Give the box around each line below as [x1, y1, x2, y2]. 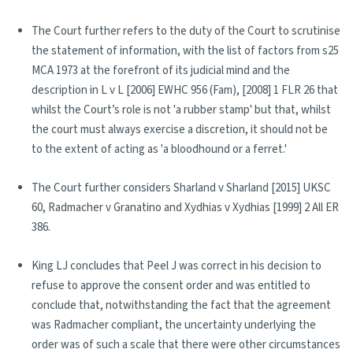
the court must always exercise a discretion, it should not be [32, 121, 328, 138]
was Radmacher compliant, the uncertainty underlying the [32, 317, 316, 333]
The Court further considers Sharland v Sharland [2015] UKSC [32, 180, 331, 196]
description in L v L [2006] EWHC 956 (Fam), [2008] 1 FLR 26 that [32, 82, 338, 98]
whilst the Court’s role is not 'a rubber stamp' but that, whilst [32, 102, 331, 118]
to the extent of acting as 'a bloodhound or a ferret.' [32, 141, 287, 158]
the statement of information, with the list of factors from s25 [32, 43, 339, 59]
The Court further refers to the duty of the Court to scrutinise [32, 23, 340, 39]
